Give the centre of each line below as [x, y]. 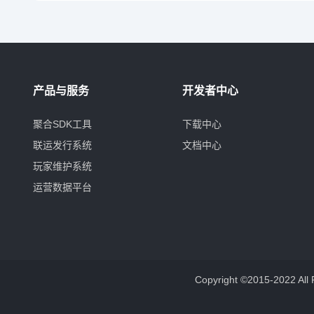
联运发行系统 [62, 145]
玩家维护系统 [62, 166]
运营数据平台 [62, 187]
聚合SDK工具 [62, 124]
